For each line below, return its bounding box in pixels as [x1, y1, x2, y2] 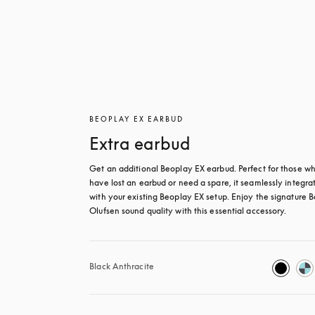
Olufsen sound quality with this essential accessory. [89, 205, 287, 216]
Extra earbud [89, 134, 191, 153]
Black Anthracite [89, 261, 154, 271]
